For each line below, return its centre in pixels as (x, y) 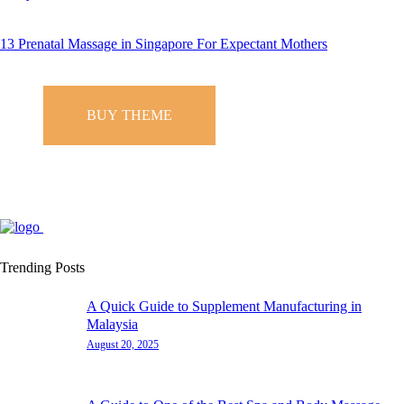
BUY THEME (129, 115)
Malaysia (112, 325)
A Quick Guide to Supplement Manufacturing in (224, 307)
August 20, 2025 (123, 345)
